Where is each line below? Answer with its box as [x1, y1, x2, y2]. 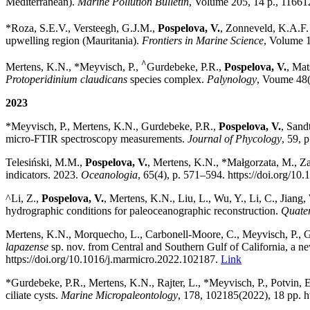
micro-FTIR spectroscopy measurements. [6, 133, 185, 145]
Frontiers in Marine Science [142, 34, 264, 46]
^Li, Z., [6, 192, 42, 205]
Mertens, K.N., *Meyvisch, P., [6, 61, 141, 73]
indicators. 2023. [6, 169, 81, 181]
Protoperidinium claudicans [6, 73, 130, 86]
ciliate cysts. [6, 289, 61, 302]
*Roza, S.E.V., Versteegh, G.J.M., [6, 21, 158, 34]
